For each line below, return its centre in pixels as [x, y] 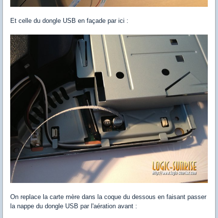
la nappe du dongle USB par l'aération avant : [74, 206]
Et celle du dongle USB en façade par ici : [69, 20]
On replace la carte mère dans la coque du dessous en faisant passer [108, 197]
